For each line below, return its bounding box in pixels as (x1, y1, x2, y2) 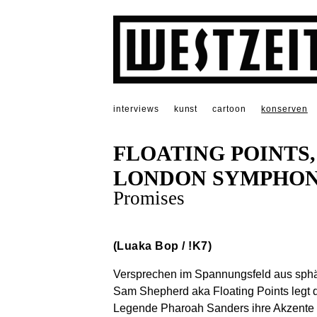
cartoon (212, 104, 247, 114)
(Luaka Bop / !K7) (113, 240, 212, 253)
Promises (113, 188, 185, 209)
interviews (113, 104, 159, 114)
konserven (261, 104, 308, 114)
